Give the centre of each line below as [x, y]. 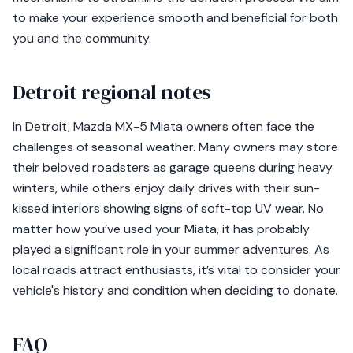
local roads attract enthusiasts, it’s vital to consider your [176, 270]
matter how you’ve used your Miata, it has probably [161, 229]
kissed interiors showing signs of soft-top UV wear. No [168, 208]
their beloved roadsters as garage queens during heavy [173, 167]
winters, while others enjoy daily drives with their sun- [166, 188]
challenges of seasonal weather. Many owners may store [175, 147]
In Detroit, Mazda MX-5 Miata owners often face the [163, 126]
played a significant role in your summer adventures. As [171, 249]
